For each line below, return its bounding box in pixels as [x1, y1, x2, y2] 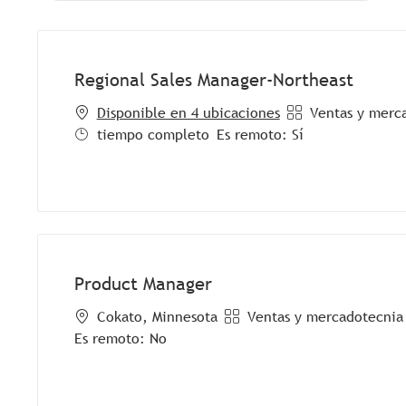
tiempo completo [96, 123, 209, 144]
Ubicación [72, 304, 138, 325]
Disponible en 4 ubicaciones [96, 101, 280, 122]
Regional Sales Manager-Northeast [73, 67, 353, 92]
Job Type [72, 122, 133, 143]
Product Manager [73, 271, 212, 295]
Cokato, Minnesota [96, 305, 217, 326]
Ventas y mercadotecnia [246, 305, 403, 326]
